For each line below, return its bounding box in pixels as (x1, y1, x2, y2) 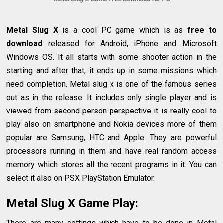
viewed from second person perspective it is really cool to (6, 106, 217, 115)
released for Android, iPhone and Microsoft (42, 39, 217, 48)
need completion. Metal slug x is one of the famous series (6, 79, 217, 89)
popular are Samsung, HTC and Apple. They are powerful (6, 133, 217, 142)
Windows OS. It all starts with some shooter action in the (6, 52, 217, 62)
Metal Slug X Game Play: (6, 196, 139, 210)
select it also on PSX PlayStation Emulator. (6, 173, 155, 183)
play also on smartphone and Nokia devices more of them (6, 119, 217, 129)
